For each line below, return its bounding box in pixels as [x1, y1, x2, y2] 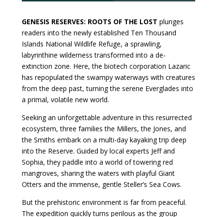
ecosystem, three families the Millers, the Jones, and [21, 124, 186, 134]
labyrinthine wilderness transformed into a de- [21, 50, 166, 60]
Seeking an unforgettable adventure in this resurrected [21, 113, 192, 123]
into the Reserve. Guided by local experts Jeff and [21, 146, 175, 156]
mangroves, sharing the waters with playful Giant [21, 169, 175, 178]
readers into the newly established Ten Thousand [21, 28, 176, 38]
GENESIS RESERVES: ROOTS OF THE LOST [21, 17, 157, 27]
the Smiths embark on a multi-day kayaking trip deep [21, 135, 186, 145]
